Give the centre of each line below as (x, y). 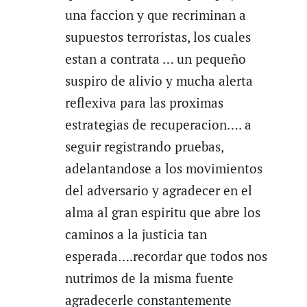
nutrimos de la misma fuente (149, 278)
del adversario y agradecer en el (158, 190)
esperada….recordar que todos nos (166, 256)
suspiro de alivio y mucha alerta (159, 81)
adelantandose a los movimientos (163, 168)
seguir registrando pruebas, (144, 146)
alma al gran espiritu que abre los (162, 212)
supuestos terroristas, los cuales (158, 37)
